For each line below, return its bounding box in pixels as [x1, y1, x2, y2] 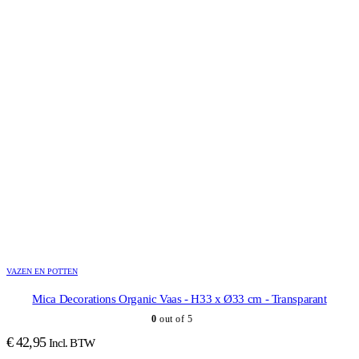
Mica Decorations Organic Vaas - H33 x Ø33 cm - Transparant [32, 292, 327, 305]
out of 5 [156, 313, 192, 325]
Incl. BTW [48, 336, 95, 349]
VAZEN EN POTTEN [6, 266, 78, 276]
